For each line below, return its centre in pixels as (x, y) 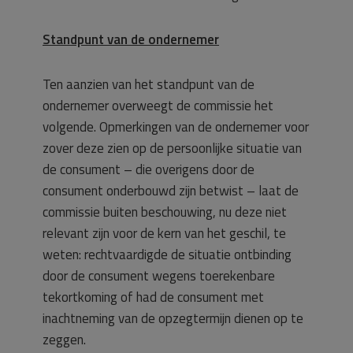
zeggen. (64, 340)
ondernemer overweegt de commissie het (158, 106)
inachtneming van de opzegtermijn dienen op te (173, 318)
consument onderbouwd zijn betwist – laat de (171, 191)
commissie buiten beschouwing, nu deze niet (165, 212)
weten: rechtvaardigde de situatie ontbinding (167, 255)
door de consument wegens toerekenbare (159, 276)
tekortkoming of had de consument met (153, 297)
